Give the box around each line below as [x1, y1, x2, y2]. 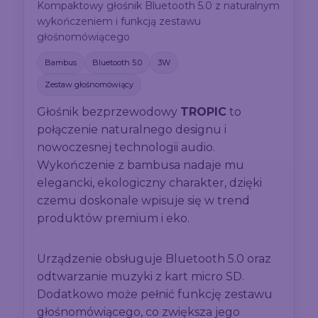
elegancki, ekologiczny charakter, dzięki [37, 176, 263, 190]
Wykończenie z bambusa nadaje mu [37, 158, 245, 172]
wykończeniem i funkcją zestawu [37, 15, 202, 28]
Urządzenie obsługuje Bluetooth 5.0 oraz [37, 252, 272, 266]
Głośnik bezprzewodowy [37, 105, 181, 119]
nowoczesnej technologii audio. [37, 141, 216, 155]
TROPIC [180, 105, 227, 119]
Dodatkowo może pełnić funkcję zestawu [37, 287, 273, 302]
